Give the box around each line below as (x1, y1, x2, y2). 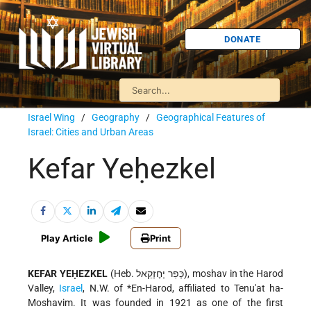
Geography (92, 112, 140, 123)
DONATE (224, 33, 261, 44)
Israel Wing (28, 112, 75, 123)
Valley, (28, 283, 60, 294)
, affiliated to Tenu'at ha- (172, 283, 283, 294)
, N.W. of (83, 283, 127, 294)
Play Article (41, 233, 93, 244)
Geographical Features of (156, 112, 265, 123)
